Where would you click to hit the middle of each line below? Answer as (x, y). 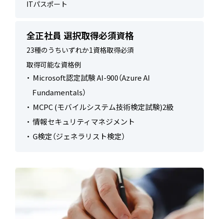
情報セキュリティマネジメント (84, 122)
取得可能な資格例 (54, 65)
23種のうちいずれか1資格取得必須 (80, 50)
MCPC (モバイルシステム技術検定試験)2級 (103, 107)
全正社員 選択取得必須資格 (80, 35)
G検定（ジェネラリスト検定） (79, 136)
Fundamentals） (59, 92)
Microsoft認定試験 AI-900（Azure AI (91, 78)
